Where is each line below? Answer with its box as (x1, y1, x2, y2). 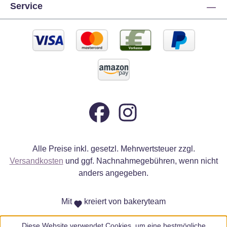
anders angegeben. (79, 169, 148, 177)
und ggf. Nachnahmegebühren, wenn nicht (63, 157, 218, 165)
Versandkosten (9, 157, 63, 165)
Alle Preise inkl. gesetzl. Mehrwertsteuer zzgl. (32, 144, 195, 153)
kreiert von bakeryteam (82, 197, 166, 206)
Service (10, 1, 43, 11)
